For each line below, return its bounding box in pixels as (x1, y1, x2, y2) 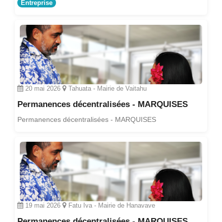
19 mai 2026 (25, 201, 60, 209)
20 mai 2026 (25, 84, 60, 92)
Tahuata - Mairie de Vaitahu (66, 84, 147, 92)
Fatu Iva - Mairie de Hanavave (66, 201, 155, 209)
